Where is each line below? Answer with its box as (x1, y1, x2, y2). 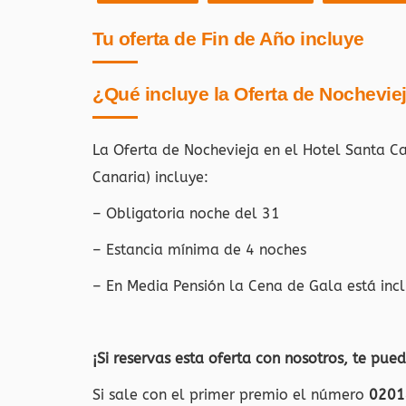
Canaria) (92, 169, 155, 186)
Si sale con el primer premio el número (92, 386, 369, 403)
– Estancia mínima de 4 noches (92, 241, 306, 258)
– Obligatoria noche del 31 (92, 205, 280, 222)
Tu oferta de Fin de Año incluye (92, 28, 364, 49)
